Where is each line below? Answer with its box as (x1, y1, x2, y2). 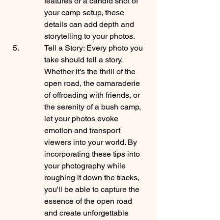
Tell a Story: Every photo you (44, 43, 145, 53)
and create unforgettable (44, 208, 131, 218)
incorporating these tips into (44, 149, 142, 159)
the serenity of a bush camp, (44, 102, 143, 112)
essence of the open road (44, 196, 134, 206)
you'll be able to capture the (44, 185, 141, 194)
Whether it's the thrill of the (44, 67, 137, 77)
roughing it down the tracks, (44, 173, 141, 183)
